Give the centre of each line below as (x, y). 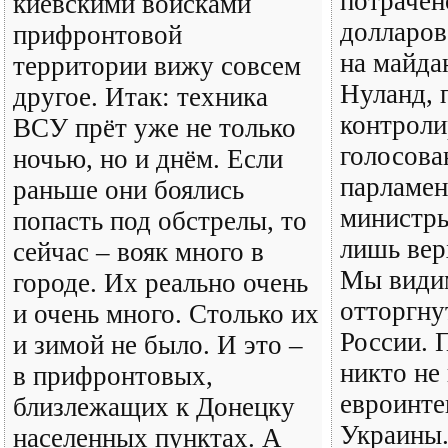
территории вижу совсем (157, 66)
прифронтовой (97, 35)
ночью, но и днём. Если (148, 159)
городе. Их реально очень (160, 283)
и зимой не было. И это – (158, 345)
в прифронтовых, (113, 376)
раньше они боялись (128, 190)
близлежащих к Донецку (154, 407)
